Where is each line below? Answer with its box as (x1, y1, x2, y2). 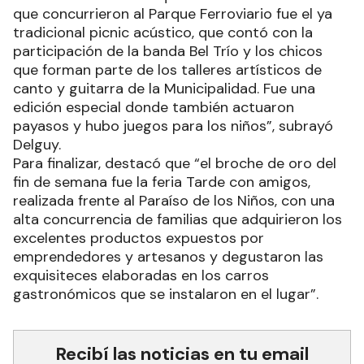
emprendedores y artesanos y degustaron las (13, 246, 323, 266)
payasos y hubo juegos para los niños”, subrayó (13, 115, 333, 136)
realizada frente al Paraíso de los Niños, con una (13, 190, 335, 210)
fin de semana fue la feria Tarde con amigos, (13, 171, 310, 192)
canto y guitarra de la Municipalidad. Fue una (13, 78, 315, 98)
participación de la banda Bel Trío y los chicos (13, 41, 323, 61)
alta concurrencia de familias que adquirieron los (13, 209, 342, 229)
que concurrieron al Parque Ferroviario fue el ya (13, 3, 332, 24)
